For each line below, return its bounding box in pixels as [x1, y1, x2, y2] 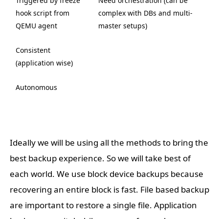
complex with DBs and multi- [98, 8, 193, 18]
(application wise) [16, 58, 73, 68]
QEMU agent [16, 21, 57, 31]
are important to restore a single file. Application [10, 199, 197, 211]
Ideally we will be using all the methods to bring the [10, 137, 208, 149]
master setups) [98, 21, 147, 31]
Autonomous [16, 83, 57, 92]
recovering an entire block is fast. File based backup [10, 184, 209, 196]
